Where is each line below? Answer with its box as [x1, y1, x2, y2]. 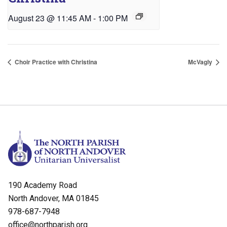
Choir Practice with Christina [13, 57, 97, 66]
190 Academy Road [8, 180, 77, 190]
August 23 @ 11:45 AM [8, 12, 91, 24]
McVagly [188, 57, 214, 66]
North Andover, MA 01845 [8, 193, 99, 203]
